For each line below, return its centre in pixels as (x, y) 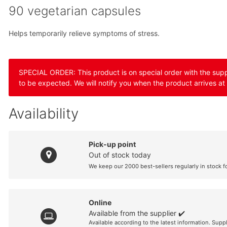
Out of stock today (120, 155)
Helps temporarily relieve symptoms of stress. (84, 33)
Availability (44, 114)
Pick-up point (112, 144)
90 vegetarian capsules (75, 11)
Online (100, 203)
